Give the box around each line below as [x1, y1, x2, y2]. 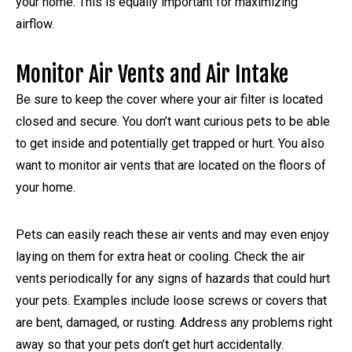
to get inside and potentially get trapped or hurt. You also [16, 135, 324, 151]
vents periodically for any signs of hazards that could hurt [16, 270, 330, 286]
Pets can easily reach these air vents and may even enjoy [16, 226, 329, 242]
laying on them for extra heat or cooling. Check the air [16, 248, 305, 264]
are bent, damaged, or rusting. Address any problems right [16, 314, 332, 330]
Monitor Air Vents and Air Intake [16, 60, 288, 88]
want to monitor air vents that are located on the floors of [16, 157, 326, 173]
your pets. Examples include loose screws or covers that [16, 292, 327, 308]
